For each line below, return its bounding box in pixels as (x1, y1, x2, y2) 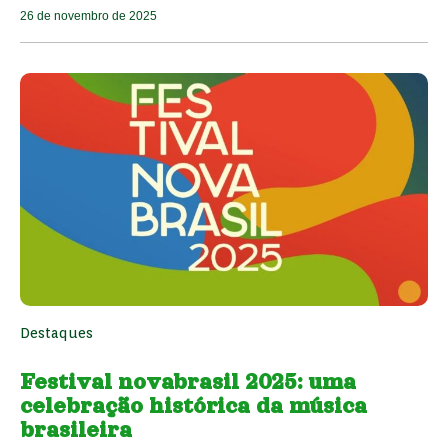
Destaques (20, 324, 93, 341)
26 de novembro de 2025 (20, 8, 157, 23)
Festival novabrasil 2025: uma (20, 369, 356, 394)
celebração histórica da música (20, 393, 367, 418)
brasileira (20, 417, 132, 442)
